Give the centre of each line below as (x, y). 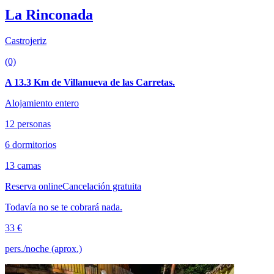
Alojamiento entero (42, 103)
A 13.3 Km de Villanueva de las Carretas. (90, 83)
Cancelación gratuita (102, 187)
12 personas (28, 124)
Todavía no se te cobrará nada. (64, 207)
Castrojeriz (26, 41)
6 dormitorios (31, 145)
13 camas (23, 166)
